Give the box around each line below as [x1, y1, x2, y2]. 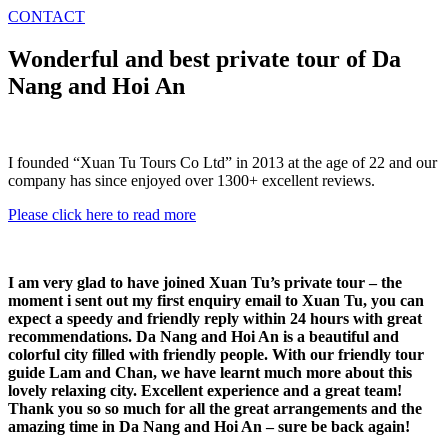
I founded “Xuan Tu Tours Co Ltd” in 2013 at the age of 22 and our [8, 153, 437, 171]
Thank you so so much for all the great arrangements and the [8, 399, 422, 417]
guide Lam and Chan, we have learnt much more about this [8, 363, 412, 381]
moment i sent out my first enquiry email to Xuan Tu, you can [8, 291, 424, 309]
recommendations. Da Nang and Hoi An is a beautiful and [8, 327, 399, 345]
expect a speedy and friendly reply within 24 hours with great [8, 309, 422, 327]
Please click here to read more [8, 205, 196, 223]
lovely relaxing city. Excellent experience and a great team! [8, 381, 402, 399]
